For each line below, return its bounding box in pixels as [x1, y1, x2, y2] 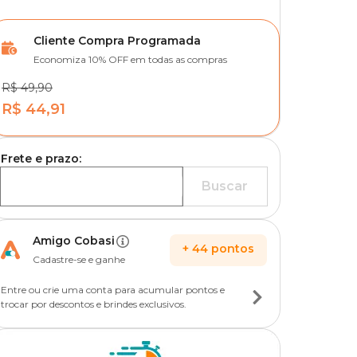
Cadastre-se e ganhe [33, 253, 125, 265]
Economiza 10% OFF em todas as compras [33, 53, 227, 65]
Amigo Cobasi [33, 233, 115, 248]
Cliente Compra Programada [33, 33, 201, 48]
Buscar [202, 178, 248, 194]
